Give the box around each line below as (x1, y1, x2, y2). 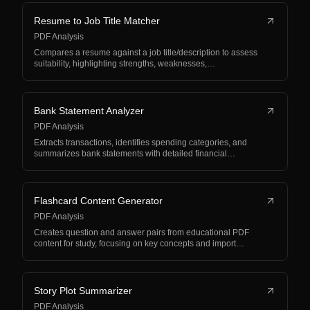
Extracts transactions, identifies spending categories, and (34, 138, 247, 147)
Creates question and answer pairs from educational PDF (34, 228, 249, 237)
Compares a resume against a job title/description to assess (34, 48, 257, 57)
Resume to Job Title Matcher (34, 15, 160, 26)
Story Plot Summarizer (34, 285, 132, 296)
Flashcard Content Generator (34, 195, 163, 206)
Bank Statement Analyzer (34, 105, 144, 116)
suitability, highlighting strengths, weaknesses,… (34, 59, 215, 69)
